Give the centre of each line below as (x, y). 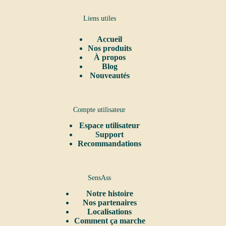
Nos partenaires (109, 203)
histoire (120, 194)
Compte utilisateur (100, 109)
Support (110, 134)
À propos (109, 57)
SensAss (100, 177)
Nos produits (109, 48)
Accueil (110, 39)
